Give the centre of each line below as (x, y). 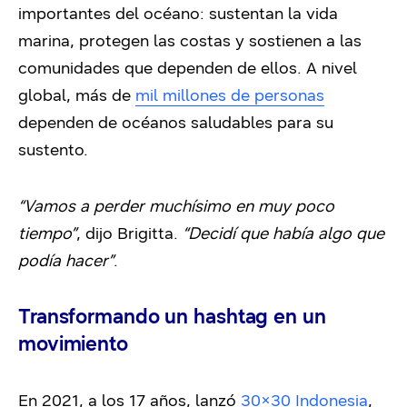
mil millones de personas (230, 95)
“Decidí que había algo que (283, 233)
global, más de (77, 95)
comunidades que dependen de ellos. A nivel (188, 68)
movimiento (73, 343)
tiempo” (47, 233)
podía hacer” (66, 260)
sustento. (53, 149)
